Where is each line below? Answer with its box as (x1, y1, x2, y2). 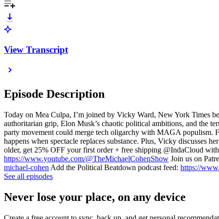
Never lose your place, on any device (4, 191, 186, 204)
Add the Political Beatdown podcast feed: (49, 163, 180, 172)
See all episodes (4, 172, 53, 181)
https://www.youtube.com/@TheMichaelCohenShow (4, 154, 169, 163)
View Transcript (4, 44, 68, 55)
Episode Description (4, 88, 105, 101)
